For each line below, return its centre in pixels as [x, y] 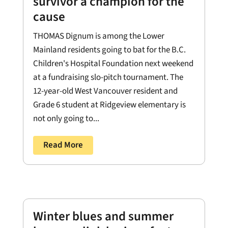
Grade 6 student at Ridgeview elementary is [109, 105]
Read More [63, 145]
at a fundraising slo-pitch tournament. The [108, 77]
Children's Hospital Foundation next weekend [113, 63]
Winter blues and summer [103, 217]
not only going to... [66, 118]
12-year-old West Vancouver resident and [105, 91]
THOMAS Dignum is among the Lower [98, 36]
